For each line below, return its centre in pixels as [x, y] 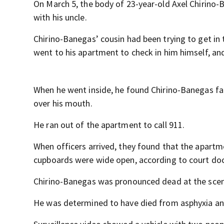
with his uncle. [60, 17]
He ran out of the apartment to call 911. [109, 125]
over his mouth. [63, 103]
